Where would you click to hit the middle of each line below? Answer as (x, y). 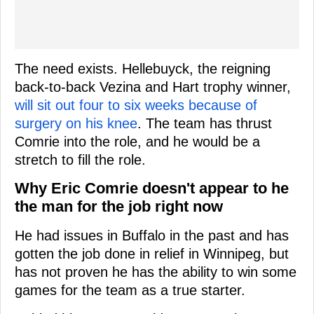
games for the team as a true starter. (130, 290)
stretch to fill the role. (80, 159)
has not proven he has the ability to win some (156, 272)
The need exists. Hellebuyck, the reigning (143, 68)
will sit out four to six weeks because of (136, 105)
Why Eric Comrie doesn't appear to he (152, 188)
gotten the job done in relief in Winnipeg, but (152, 253)
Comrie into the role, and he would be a (137, 141)
